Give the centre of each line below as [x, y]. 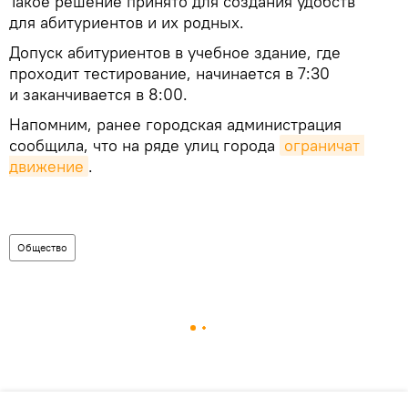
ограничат [322, 146]
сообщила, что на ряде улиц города [144, 146]
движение [46, 167]
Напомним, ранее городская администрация [175, 125]
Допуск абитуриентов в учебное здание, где [175, 53]
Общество [42, 248]
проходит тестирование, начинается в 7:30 [169, 74]
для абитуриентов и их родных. [127, 23]
